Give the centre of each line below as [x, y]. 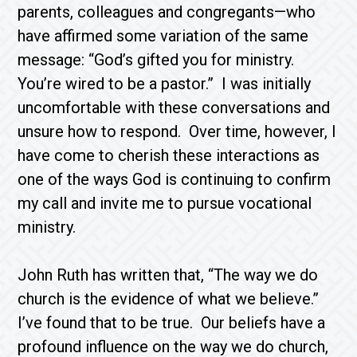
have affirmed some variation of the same [163, 36]
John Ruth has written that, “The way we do [168, 275]
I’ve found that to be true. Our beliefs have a [172, 323]
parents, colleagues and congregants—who [167, 12]
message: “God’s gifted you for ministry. [158, 60]
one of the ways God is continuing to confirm [175, 179]
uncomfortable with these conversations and [174, 108]
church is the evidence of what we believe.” [171, 299]
